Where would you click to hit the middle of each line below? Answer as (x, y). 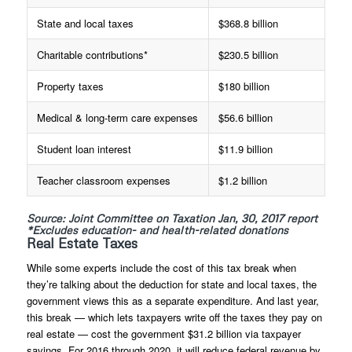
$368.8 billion (248, 23)
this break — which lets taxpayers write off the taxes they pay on (174, 317)
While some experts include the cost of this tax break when (161, 267)
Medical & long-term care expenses (117, 117)
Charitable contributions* (92, 54)
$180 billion (244, 86)
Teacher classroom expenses (103, 180)
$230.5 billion (248, 54)
